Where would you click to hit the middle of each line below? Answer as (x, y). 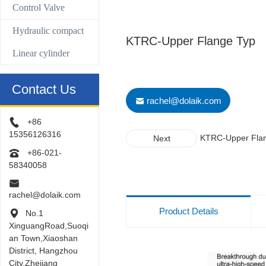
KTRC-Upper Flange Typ (191, 41)
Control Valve (39, 8)
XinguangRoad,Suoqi (49, 225)
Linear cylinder (41, 53)
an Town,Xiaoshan (44, 238)
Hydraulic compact (48, 31)
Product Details (189, 211)
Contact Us (44, 89)
